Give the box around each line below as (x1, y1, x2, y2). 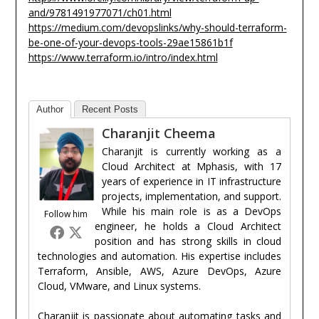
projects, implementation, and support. (101, 189, 282, 204)
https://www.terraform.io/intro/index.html (28, 51, 218, 65)
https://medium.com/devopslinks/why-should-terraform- (28, 21, 287, 35)
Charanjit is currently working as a (101, 145, 282, 159)
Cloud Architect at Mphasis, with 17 (101, 159, 282, 174)
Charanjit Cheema (101, 125, 216, 142)
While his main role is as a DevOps (101, 204, 282, 219)
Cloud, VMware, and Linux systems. (37, 279, 201, 293)
